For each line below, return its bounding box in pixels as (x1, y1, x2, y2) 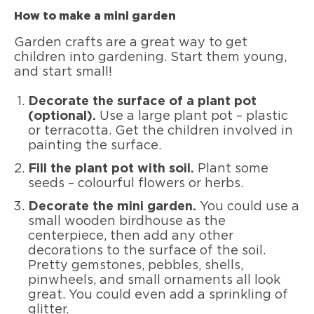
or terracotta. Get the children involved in (28, 125, 293, 138)
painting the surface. (28, 139, 161, 153)
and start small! (14, 65, 112, 78)
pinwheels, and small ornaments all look (28, 274, 280, 287)
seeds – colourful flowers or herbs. (28, 177, 243, 191)
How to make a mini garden (14, 10, 176, 22)
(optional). (28, 110, 100, 123)
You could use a (200, 200, 299, 214)
